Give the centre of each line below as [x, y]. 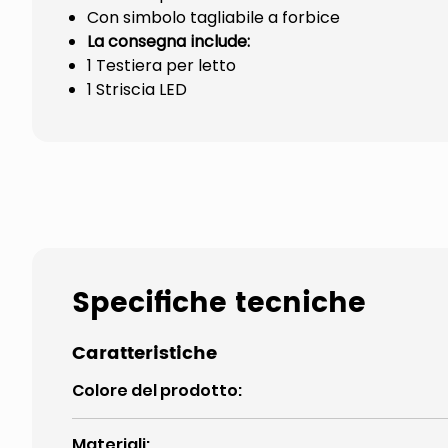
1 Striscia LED [137, 89]
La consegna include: [168, 41]
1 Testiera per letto [161, 65]
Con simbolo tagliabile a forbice [213, 17]
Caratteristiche [144, 353]
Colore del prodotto [155, 390]
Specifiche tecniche [219, 304]
